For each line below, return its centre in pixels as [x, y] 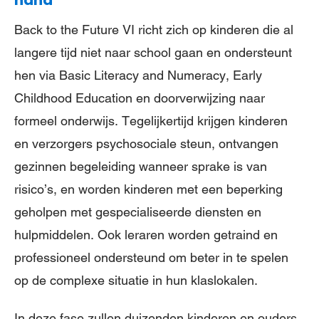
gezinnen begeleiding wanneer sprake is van [141, 166]
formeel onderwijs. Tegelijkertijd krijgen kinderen [151, 120]
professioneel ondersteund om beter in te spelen [151, 257]
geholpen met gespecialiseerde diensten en [138, 211]
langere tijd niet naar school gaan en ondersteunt [153, 52]
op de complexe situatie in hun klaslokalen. [136, 280]
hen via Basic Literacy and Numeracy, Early [138, 75]
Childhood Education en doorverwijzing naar [140, 98]
